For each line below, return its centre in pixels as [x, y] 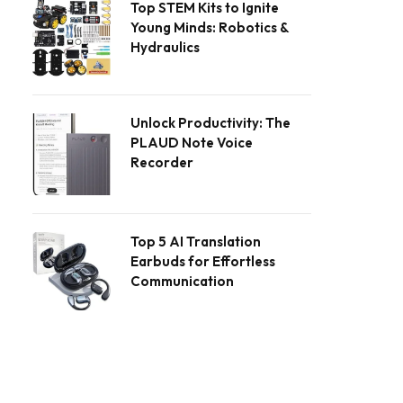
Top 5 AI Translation [196, 241]
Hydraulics [165, 47]
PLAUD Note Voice [192, 142]
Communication [182, 281]
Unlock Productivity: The [210, 122]
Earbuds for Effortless [203, 261]
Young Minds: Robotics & [210, 27]
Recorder [162, 162]
